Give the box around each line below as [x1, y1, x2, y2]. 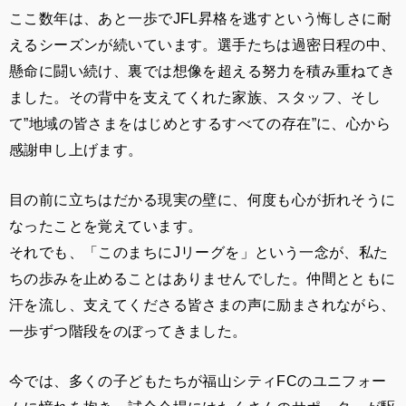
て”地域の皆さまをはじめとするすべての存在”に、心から [9, 114, 391, 131]
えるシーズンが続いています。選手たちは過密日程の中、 [9, 35, 396, 53]
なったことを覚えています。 [9, 217, 203, 235]
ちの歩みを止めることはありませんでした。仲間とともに [9, 270, 396, 287]
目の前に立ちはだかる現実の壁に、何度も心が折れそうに [9, 191, 396, 208]
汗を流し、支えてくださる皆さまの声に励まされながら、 [9, 296, 396, 314]
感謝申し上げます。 [9, 140, 143, 158]
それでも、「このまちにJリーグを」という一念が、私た [9, 244, 389, 261]
